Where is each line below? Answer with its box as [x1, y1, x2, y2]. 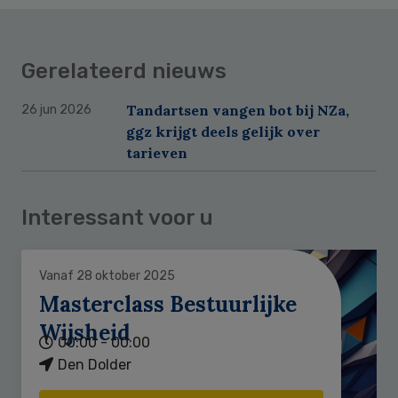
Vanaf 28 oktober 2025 [39, 267, 175, 283]
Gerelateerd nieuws [21, 58, 227, 84]
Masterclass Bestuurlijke [39, 290, 297, 318]
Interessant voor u [21, 204, 213, 230]
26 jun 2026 [21, 101, 92, 117]
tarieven [126, 143, 187, 162]
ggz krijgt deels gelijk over [126, 122, 320, 140]
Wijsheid [39, 318, 131, 346]
